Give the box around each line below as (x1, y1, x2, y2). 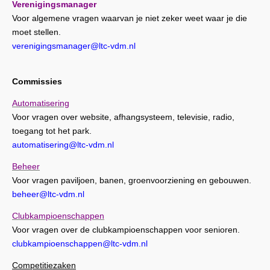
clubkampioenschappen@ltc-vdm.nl (12, 238, 148, 248)
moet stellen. (12, 27, 61, 37)
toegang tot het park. (12, 125, 92, 136)
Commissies (12, 76, 62, 86)
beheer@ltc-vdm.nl (12, 189, 84, 199)
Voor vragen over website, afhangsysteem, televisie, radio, (12, 111, 234, 122)
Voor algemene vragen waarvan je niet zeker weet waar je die (12, 13, 247, 23)
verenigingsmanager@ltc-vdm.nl (12, 40, 136, 51)
